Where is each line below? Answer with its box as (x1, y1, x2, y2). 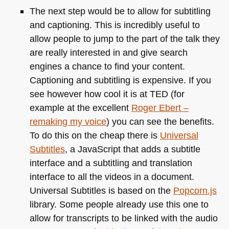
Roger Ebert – (131, 102, 189, 113)
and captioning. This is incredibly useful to (29, 19, 200, 31)
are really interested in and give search (29, 47, 188, 58)
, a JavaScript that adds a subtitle (64, 144, 200, 155)
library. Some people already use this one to (29, 199, 209, 210)
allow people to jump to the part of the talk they (29, 33, 220, 44)
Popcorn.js (173, 185, 217, 196)
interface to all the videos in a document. (29, 171, 194, 182)
